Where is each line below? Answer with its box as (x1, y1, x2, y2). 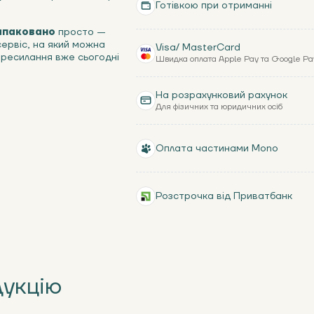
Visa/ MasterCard (156, 41, 240, 54)
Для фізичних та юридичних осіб (156, 102, 282, 112)
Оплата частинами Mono (156, 142, 278, 155)
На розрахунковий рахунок (156, 89, 287, 102)
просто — (55, 26, 106, 39)
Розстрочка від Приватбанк (156, 190, 292, 203)
